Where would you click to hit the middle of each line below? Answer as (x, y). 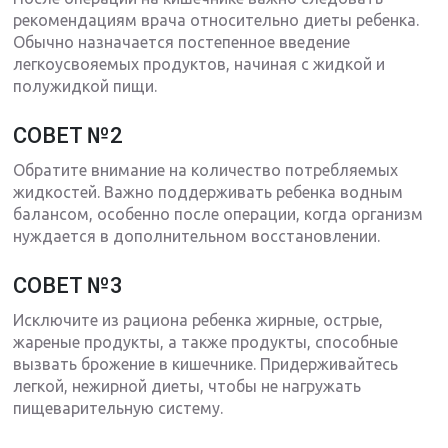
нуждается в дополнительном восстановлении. (197, 235)
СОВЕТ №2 (68, 135)
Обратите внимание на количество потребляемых (206, 169)
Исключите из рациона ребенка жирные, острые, (198, 319)
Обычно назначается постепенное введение (182, 41)
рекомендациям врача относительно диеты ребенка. (216, 19)
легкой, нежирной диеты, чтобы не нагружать (187, 385)
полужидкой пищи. (85, 85)
